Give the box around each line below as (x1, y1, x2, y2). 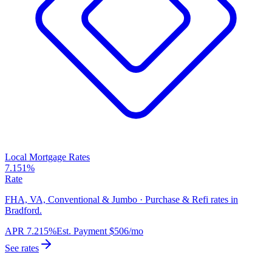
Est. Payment (56, 226, 107, 237)
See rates (5, 243, 39, 254)
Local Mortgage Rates (5, 152, 90, 163)
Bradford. (5, 205, 42, 216)
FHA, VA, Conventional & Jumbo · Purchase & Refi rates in (5, 194, 238, 205)
